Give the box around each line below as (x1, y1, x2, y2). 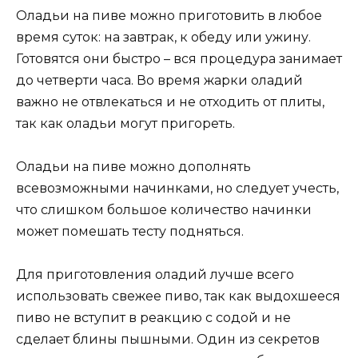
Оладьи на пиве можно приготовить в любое (16, 7, 322, 23)
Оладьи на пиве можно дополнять (16, 158, 251, 174)
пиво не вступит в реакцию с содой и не (16, 310, 291, 326)
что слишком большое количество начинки (16, 201, 312, 217)
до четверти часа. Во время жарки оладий (16, 72, 303, 88)
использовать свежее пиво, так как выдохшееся (16, 288, 340, 304)
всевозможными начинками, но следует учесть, (16, 180, 339, 196)
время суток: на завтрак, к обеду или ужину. (16, 29, 311, 45)
